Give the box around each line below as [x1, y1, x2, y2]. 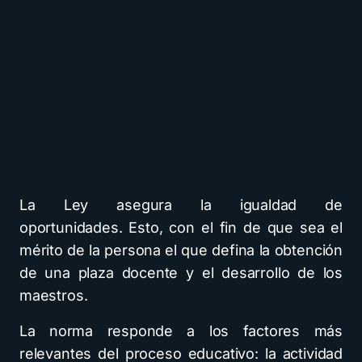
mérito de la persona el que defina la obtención [19, 242, 343, 259]
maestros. [19, 287, 88, 305]
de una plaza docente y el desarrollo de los [19, 264, 343, 282]
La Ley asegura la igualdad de [19, 196, 343, 214]
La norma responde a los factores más [19, 322, 343, 340]
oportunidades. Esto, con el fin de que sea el [19, 219, 343, 237]
